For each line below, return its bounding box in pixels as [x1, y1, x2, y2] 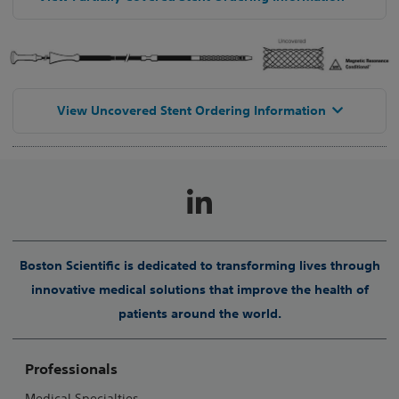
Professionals [25, 360, 118, 379]
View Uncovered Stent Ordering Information [56, 102, 326, 119]
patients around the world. [118, 305, 281, 322]
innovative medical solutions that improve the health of [30, 281, 369, 298]
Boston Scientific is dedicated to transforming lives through [19, 257, 380, 274]
